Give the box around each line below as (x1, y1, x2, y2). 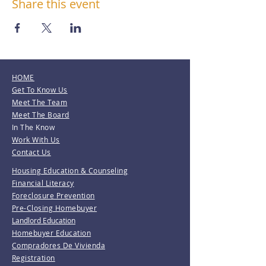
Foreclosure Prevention (12, 191, 95, 200)
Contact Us (12, 147, 51, 157)
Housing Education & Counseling (12, 166, 128, 175)
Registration (12, 253, 55, 262)
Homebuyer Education (12, 228, 91, 237)
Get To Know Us (12, 85, 68, 94)
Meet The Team (12, 97, 68, 107)
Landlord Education (12, 216, 75, 225)
